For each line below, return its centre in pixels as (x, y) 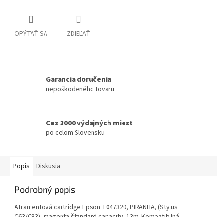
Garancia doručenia (79, 80)
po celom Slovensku (75, 133)
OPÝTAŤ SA (31, 34)
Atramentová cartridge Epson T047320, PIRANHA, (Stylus (96, 207)
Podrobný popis (45, 189)
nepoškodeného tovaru (80, 89)
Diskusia (48, 166)
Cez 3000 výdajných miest (89, 123)
